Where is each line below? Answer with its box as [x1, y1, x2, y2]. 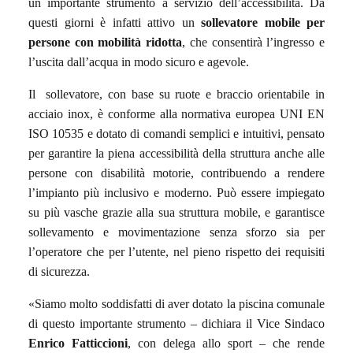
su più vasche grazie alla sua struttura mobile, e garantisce [28, 205, 325, 219]
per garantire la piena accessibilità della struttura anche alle [28, 146, 325, 160]
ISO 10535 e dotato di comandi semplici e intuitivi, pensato [28, 126, 325, 140]
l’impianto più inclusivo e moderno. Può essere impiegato [28, 185, 325, 199]
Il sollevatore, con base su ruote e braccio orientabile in [28, 87, 325, 101]
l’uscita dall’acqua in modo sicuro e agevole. [28, 54, 249, 69]
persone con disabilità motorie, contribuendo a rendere [28, 165, 325, 180]
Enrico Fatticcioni [28, 336, 128, 350]
